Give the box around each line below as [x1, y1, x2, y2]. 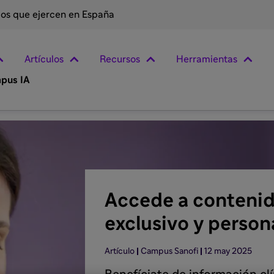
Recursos [100, 54, 140, 64]
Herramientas [176, 54, 237, 64]
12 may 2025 [204, 247, 252, 256]
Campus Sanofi [140, 247, 198, 256]
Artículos [24, 54, 64, 64]
